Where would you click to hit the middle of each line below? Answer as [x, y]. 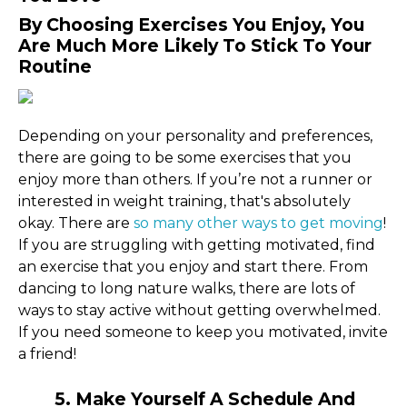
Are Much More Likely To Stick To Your [195, 45]
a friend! [47, 353]
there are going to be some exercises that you [185, 157]
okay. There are [76, 223]
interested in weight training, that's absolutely [184, 201]
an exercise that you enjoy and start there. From [193, 266]
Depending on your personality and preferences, [195, 135]
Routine [55, 66]
